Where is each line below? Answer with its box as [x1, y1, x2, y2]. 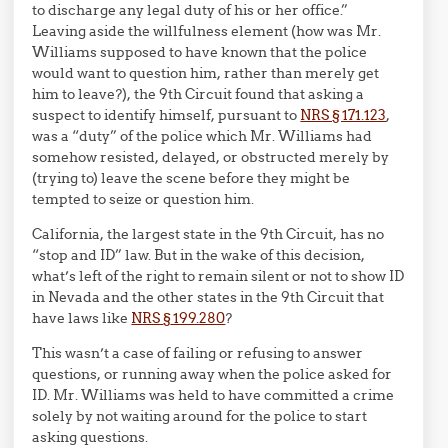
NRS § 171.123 [300, 106, 387, 124]
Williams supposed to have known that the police [32, 43, 368, 61]
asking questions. [32, 428, 149, 446]
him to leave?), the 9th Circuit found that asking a [32, 85, 365, 103]
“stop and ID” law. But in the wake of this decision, [32, 246, 366, 264]
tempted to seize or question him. [32, 190, 255, 208]
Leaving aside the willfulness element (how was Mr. [32, 22, 382, 40]
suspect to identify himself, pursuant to [32, 106, 301, 124]
